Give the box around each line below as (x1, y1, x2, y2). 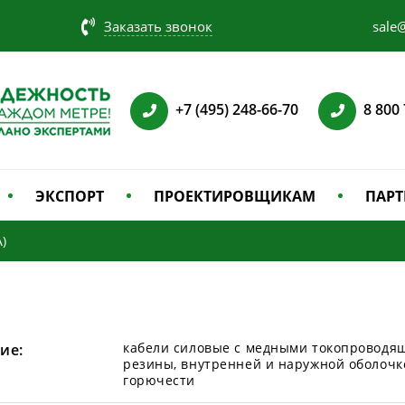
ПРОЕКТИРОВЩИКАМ (154, 186, 316, 206)
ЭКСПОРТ (35, 186, 104, 206)
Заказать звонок (104, 17, 212, 35)
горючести (123, 372, 196, 389)
